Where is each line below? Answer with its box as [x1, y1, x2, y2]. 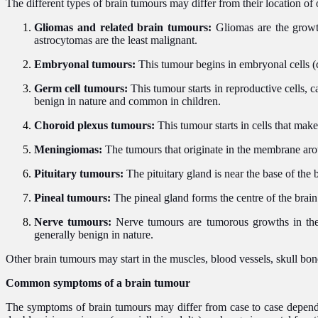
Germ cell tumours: [34, 82, 128, 94]
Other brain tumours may [6, 252, 118, 265]
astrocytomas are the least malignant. [34, 33, 197, 46]
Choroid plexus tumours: [34, 119, 155, 131]
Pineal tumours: [34, 191, 114, 204]
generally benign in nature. [34, 228, 153, 241]
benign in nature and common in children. [34, 94, 221, 107]
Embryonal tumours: [34, 57, 138, 70]
